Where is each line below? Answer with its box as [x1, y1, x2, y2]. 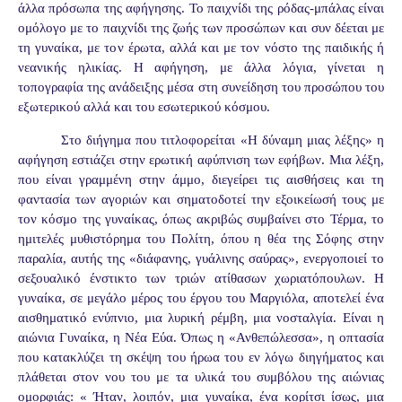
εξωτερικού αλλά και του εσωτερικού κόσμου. [18, 99, 270, 114]
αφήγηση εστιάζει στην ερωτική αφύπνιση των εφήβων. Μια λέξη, [18, 152, 384, 167]
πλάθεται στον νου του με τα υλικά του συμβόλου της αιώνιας [18, 369, 384, 384]
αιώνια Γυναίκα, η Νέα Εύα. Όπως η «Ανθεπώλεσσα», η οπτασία [18, 329, 384, 345]
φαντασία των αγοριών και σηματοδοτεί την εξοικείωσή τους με [18, 191, 384, 206]
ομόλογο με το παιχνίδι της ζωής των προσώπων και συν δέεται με [18, 20, 384, 35]
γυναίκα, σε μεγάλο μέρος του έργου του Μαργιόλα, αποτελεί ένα [18, 290, 384, 305]
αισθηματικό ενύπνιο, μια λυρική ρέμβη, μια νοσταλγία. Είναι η [18, 310, 384, 325]
